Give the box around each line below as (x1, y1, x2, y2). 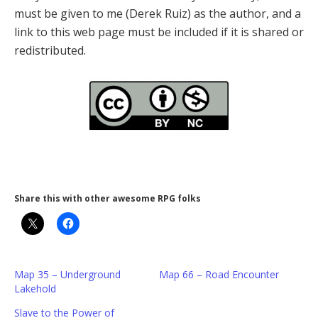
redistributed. (14, 43, 86, 59)
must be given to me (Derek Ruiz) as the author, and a (14, 6, 301, 22)
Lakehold (14, 282, 56, 296)
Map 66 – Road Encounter (159, 268, 279, 282)
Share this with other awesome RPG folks (14, 192, 201, 205)
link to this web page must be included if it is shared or (14, 24, 304, 40)
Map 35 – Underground (14, 268, 121, 282)
